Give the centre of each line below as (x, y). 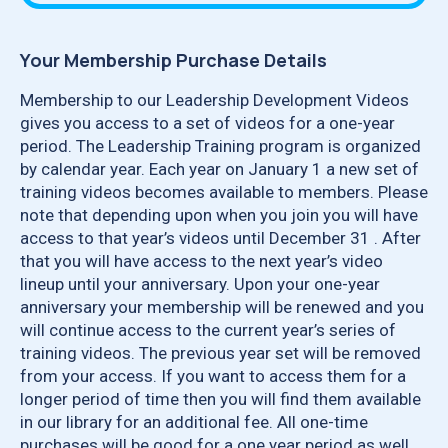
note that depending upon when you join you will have (219, 214)
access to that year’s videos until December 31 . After (220, 237)
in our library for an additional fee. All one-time (194, 421)
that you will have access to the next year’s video (201, 260)
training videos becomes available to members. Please (224, 191)
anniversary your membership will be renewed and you (222, 306)
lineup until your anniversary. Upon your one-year (200, 283)
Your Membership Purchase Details (173, 59)
